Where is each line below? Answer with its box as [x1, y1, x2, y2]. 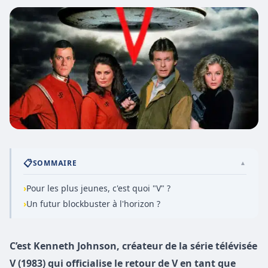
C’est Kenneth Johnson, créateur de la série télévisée [10, 240, 257, 252]
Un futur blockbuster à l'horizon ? [26, 198, 160, 209]
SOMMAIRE [32, 158, 77, 167]
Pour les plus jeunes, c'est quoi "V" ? [26, 183, 170, 194]
